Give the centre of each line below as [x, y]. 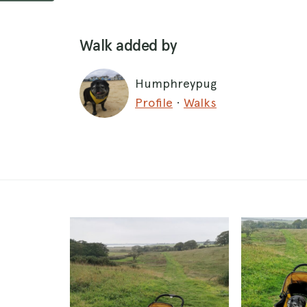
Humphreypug [176, 83]
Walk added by [128, 46]
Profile [154, 102]
